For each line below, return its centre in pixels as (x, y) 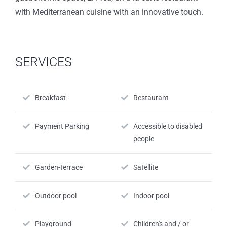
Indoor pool (151, 195)
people (144, 139)
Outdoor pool (56, 195)
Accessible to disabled (168, 126)
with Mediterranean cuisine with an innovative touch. (109, 12)
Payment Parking (62, 126)
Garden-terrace (59, 167)
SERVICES (44, 62)
